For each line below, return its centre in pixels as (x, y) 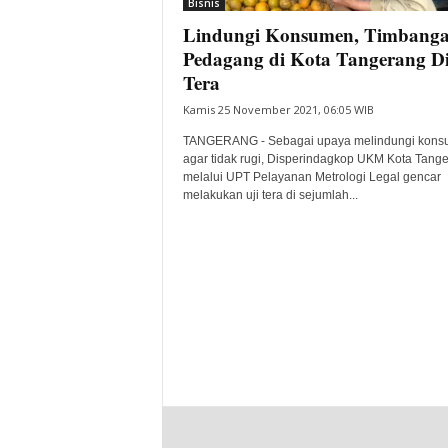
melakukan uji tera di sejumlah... (270, 195)
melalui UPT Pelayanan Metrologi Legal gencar (311, 177)
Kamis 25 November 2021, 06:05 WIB (278, 109)
